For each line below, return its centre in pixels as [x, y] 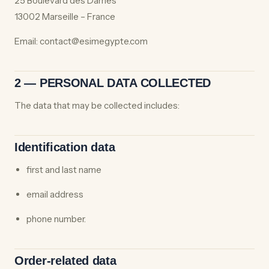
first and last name [64, 170]
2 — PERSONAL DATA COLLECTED [113, 83]
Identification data [65, 147]
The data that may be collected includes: [97, 105]
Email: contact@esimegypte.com [81, 41]
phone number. [56, 219]
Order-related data [65, 261]
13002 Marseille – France [65, 17]
